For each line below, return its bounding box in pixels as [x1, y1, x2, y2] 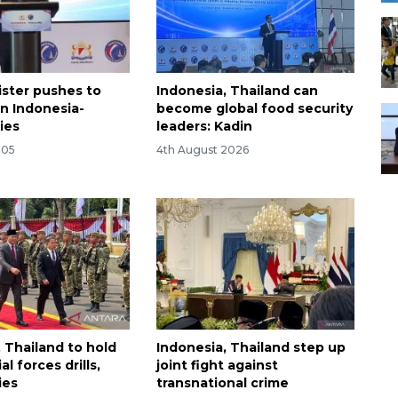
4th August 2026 [155, 142, 249, 156]
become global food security [155, 99, 353, 116]
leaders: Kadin [155, 117, 252, 134]
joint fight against [155, 357, 278, 374]
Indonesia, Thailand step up [155, 339, 346, 356]
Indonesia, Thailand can [155, 82, 318, 99]
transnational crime [155, 375, 289, 392]
